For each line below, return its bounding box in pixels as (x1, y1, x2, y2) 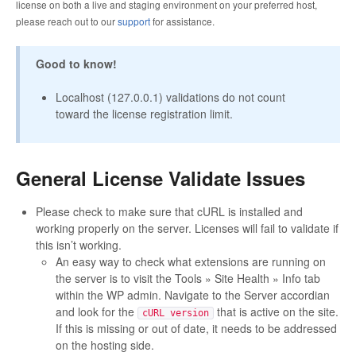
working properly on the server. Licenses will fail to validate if (36, 220, 339, 237)
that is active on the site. (214, 304, 339, 320)
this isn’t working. (36, 237, 128, 253)
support (118, 14, 150, 29)
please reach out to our (16, 14, 118, 29)
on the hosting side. (56, 337, 154, 354)
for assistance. (150, 14, 215, 29)
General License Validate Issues (16, 164, 305, 192)
